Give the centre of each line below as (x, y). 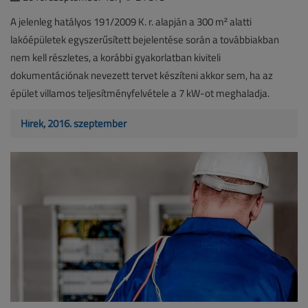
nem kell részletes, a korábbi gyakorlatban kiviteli (115, 58)
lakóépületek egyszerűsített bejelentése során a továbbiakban (145, 40)
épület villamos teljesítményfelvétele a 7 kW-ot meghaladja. (140, 93)
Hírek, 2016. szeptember (74, 124)
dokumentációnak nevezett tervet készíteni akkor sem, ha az (142, 76)
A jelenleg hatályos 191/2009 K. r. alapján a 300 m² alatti (131, 22)
